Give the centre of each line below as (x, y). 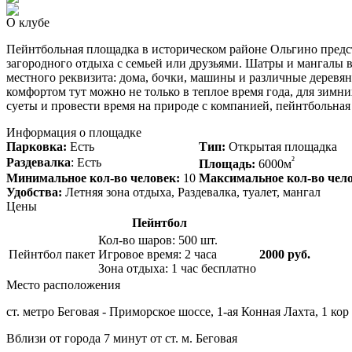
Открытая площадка (281, 146)
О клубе (28, 22)
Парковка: (38, 146)
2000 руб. (285, 254)
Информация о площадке (74, 132)
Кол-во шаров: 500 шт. (158, 240)
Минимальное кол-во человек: (95, 178)
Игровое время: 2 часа (158, 254)
